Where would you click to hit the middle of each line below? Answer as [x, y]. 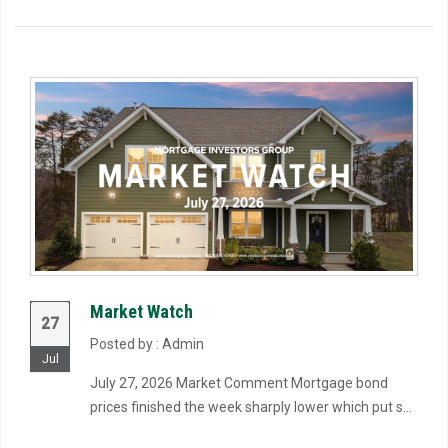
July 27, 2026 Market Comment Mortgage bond [239, 383]
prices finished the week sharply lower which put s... [251, 407]
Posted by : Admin [147, 344]
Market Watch [141, 311]
